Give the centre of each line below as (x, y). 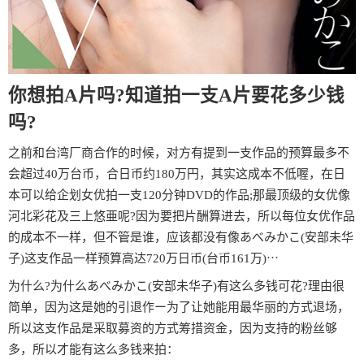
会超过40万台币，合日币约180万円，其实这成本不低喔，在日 (177, 173)
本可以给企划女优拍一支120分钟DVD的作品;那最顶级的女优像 (179, 195)
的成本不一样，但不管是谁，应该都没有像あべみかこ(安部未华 (181, 237)
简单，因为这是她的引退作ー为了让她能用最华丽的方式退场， (179, 307)
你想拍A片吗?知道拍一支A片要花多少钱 (176, 95)
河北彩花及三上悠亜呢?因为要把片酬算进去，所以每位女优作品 (182, 216)
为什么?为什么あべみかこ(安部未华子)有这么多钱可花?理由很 (176, 286)
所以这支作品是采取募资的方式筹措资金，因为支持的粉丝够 (173, 328)
